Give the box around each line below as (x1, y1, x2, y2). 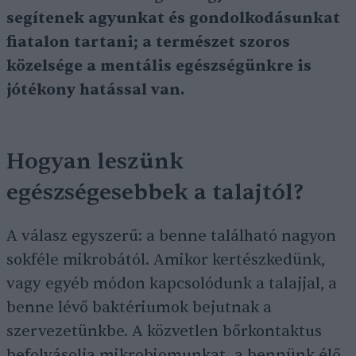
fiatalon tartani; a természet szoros (6, 33, 290, 52)
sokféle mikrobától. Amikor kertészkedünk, (6, 250, 325, 270)
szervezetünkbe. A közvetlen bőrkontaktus (6, 322, 322, 342)
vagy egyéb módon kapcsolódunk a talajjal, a (6, 274, 337, 294)
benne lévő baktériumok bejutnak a (6, 298, 272, 318)
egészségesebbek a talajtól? (6, 178, 304, 207)
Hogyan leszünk (6, 147, 184, 176)
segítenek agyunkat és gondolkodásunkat (6, 9, 340, 29)
